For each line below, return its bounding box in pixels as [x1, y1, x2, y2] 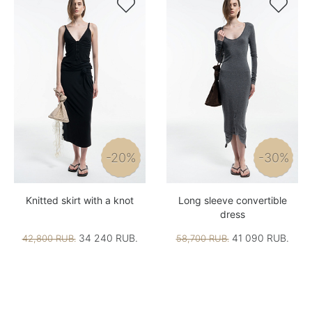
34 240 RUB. [75, 231, 138, 244]
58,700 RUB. [175, 232, 229, 244]
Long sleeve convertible [178, 194, 287, 206]
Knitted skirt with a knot [26, 194, 134, 206]
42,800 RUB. [22, 232, 76, 244]
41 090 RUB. [228, 231, 289, 244]
